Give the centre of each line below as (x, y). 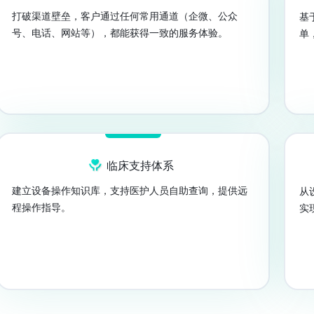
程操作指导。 (41, 206)
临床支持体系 (140, 165)
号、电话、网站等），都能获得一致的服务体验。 (120, 32)
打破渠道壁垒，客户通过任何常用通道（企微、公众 (125, 15)
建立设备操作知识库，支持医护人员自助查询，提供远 (130, 190)
